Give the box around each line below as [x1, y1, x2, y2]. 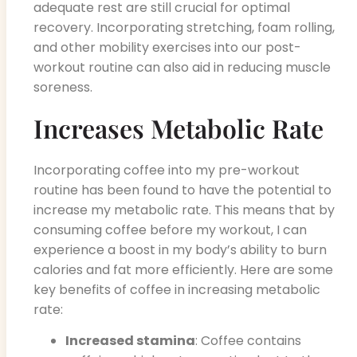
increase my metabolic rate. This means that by [33, 200, 335, 219]
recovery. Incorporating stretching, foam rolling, [33, 18, 335, 37]
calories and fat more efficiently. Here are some [33, 260, 333, 279]
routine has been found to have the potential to [33, 180, 331, 199]
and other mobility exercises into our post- [33, 38, 301, 57]
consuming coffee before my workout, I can [33, 220, 307, 239]
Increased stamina [65, 331, 195, 351]
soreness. [33, 78, 92, 97]
